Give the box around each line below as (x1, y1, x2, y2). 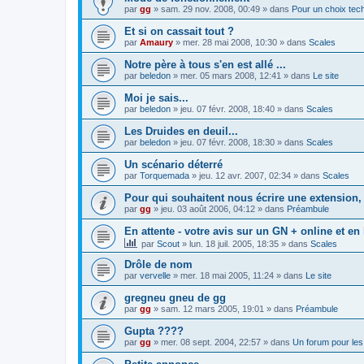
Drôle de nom (124, 258, 193, 271)
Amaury (140, 37, 173, 47)
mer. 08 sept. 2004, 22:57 (161, 337, 261, 347)
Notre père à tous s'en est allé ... (124, 58, 286, 71)
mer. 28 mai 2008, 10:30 (183, 37, 277, 47)
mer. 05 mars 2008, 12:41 (180, 71, 281, 80)
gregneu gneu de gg (124, 292, 226, 304)
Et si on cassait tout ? (124, 25, 234, 37)
